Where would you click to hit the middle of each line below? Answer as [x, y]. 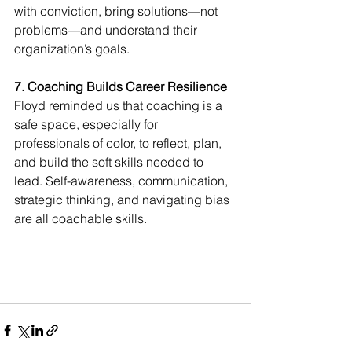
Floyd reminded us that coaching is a [120, 106]
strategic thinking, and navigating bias [123, 200]
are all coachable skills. [81, 219]
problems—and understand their [107, 30]
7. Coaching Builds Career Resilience [121, 87]
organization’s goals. [72, 49]
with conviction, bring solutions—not [117, 11]
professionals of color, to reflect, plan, [119, 143]
